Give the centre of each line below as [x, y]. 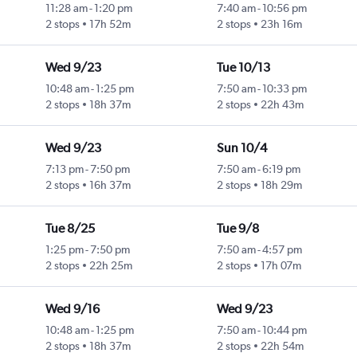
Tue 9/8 [237, 229]
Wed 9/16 [72, 309]
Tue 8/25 [70, 229]
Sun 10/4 [241, 148]
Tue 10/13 [243, 68]
